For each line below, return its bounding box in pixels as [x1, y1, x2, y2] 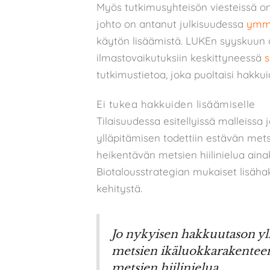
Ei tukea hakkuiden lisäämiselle [96, 97, 256, 110]
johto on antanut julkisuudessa [96, 17, 243, 31]
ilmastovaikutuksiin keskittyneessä [96, 51, 265, 64]
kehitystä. [96, 181, 142, 195]
